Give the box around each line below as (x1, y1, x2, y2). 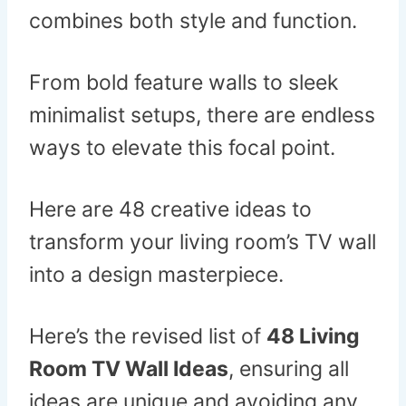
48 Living (266, 324, 360, 350)
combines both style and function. (29, 8, 357, 34)
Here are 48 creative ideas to (29, 197, 312, 223)
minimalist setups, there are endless (29, 102, 375, 129)
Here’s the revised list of (29, 324, 266, 350)
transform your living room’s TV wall (29, 229, 376, 256)
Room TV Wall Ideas (29, 356, 228, 382)
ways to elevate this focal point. (29, 135, 335, 161)
